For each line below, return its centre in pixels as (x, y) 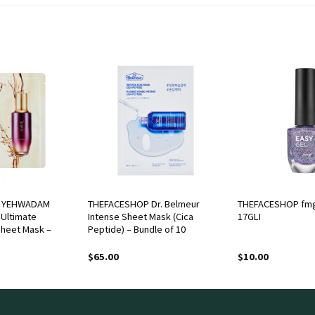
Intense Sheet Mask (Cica (140, 217)
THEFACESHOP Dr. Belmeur (143, 204)
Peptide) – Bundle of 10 (136, 230)
